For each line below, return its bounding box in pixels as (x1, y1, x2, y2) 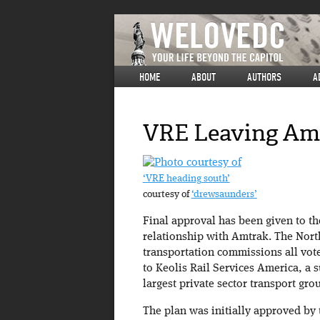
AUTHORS (247, 71, 281, 84)
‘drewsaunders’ (191, 190, 257, 200)
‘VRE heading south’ (142, 174, 230, 184)
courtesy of (142, 190, 191, 200)
